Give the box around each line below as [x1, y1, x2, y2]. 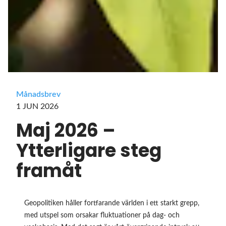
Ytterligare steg [16, 138, 161, 164]
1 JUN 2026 [16, 102, 59, 111]
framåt [16, 158, 82, 184]
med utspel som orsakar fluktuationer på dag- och [24, 212, 180, 219]
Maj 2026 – [16, 118, 116, 144]
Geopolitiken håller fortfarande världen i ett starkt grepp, [24, 200, 199, 207]
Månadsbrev [16, 90, 61, 99]
